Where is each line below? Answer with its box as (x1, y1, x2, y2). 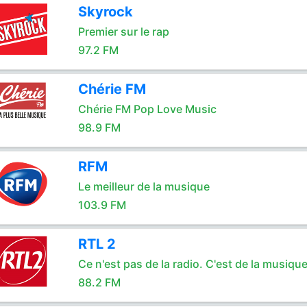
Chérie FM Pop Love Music (77, 102, 217, 116)
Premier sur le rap (77, 25, 169, 38)
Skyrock (77, 3, 133, 20)
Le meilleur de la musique (77, 180, 210, 193)
